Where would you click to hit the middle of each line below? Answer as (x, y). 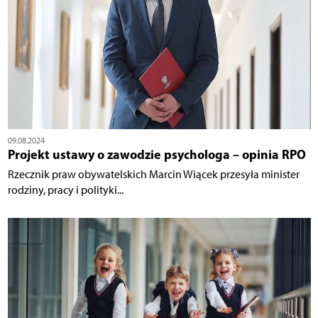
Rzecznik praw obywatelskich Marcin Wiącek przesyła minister (153, 174)
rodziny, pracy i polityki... (65, 190)
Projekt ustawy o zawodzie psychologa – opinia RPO (157, 154)
